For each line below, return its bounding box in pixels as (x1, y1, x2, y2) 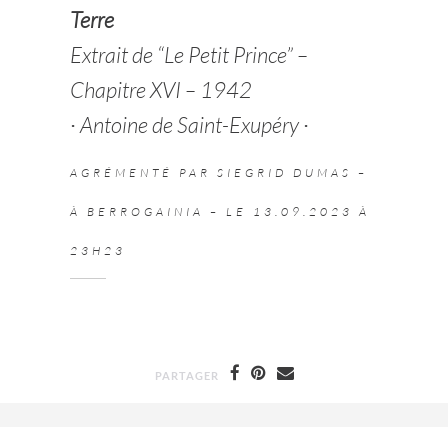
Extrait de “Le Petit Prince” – (70, 40, 309, 68)
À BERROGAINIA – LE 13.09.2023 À (70, 204, 371, 220)
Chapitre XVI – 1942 (70, 75, 253, 103)
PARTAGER (154, 369, 219, 383)
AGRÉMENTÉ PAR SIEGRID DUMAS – (70, 165, 369, 181)
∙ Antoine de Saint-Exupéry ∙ (70, 110, 310, 138)
